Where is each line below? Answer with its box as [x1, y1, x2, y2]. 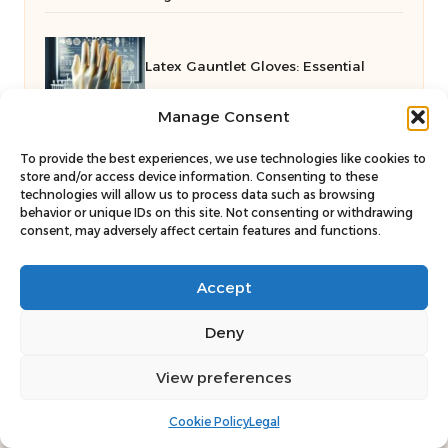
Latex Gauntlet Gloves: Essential [145, 57, 365, 74]
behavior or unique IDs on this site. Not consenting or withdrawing [20, 205, 413, 220]
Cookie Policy [168, 414, 249, 429]
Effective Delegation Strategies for [145, 186, 379, 203]
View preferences [156, 367, 292, 387]
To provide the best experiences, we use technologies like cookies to [20, 151, 426, 166]
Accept [196, 277, 252, 297]
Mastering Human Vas [45, 244, 197, 261]
